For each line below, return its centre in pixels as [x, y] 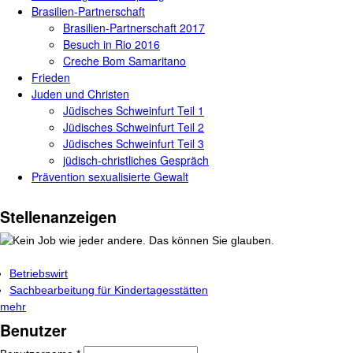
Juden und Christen [80, 94]
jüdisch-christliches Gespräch [136, 160]
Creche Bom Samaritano [124, 61]
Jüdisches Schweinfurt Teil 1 [134, 110]
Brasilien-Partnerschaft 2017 [134, 28]
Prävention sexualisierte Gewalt [110, 176]
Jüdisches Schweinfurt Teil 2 [134, 127]
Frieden [51, 77]
